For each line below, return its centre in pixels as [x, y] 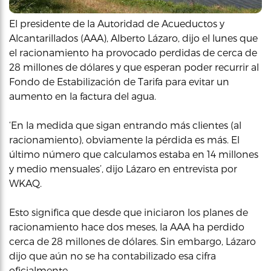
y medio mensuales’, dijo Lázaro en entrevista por [123, 168]
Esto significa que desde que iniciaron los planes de [129, 212]
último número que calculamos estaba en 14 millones [134, 154]
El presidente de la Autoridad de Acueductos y [117, 23]
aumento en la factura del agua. [83, 96]
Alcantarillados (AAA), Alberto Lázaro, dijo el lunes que [133, 38]
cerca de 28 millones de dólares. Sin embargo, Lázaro [132, 241]
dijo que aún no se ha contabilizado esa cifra [113, 256]
